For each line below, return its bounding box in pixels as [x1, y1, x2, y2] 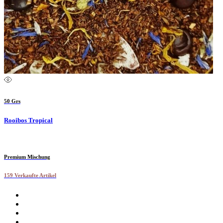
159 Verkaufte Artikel [4, 172, 56, 179]
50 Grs [4, 98, 20, 105]
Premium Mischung [4, 154, 50, 160]
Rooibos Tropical [4, 116, 53, 124]
